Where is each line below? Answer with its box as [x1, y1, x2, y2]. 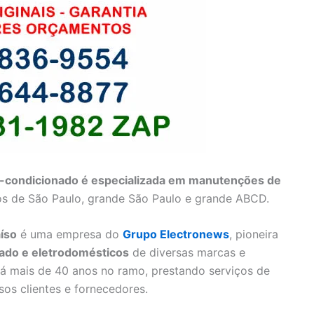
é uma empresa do [17, 227, 123, 242]
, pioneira [229, 227, 278, 242]
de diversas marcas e [129, 245, 245, 260]
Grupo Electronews [123, 227, 229, 242]
